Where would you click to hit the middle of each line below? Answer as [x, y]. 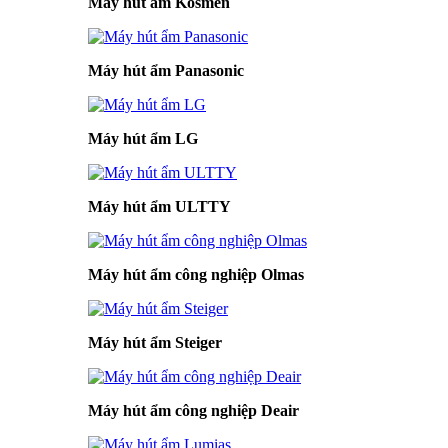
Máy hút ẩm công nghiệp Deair [193, 410]
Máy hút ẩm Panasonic [166, 70]
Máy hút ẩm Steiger [155, 342]
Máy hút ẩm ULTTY [159, 206]
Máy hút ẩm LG [143, 138]
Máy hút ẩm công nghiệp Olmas [196, 274]
